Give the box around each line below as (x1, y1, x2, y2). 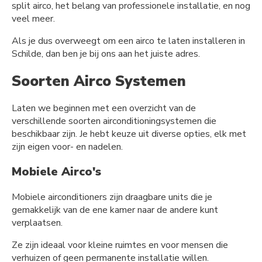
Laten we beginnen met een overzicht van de (12, 102, 196, 115)
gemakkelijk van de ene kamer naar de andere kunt (12, 204, 218, 217)
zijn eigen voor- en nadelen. (12, 140, 123, 154)
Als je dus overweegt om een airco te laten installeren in (12, 34, 245, 47)
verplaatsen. (12, 216, 63, 230)
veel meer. (12, 12, 55, 25)
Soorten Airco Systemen (12, 71, 186, 91)
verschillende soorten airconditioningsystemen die (12, 115, 216, 128)
